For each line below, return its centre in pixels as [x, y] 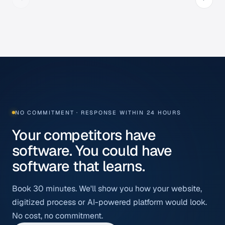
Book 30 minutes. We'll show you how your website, [107, 188]
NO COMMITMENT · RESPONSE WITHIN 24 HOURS [98, 112]
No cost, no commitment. [58, 215]
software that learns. [78, 166]
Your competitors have [84, 135]
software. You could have [92, 150]
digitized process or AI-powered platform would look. [109, 202]
